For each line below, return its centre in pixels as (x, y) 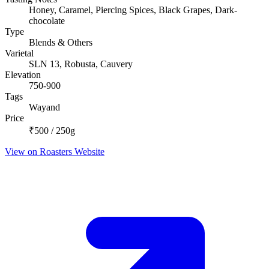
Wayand (44, 107)
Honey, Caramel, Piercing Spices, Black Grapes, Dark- (133, 10)
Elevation (23, 75)
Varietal (19, 53)
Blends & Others (61, 43)
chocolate (47, 21)
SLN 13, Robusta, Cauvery (81, 64)
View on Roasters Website (55, 152)
